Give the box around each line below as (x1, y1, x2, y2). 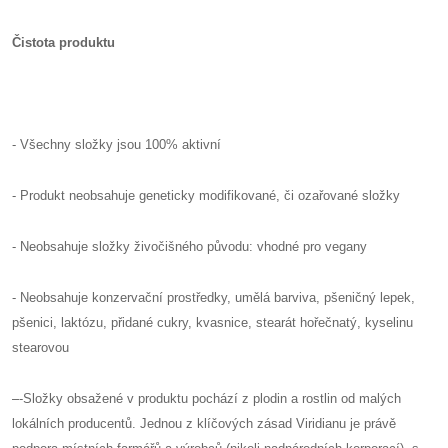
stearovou (12, 340, 69, 355)
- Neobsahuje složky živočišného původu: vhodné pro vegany (12, 239, 367, 254)
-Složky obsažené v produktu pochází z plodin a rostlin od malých (19, 391, 401, 406)
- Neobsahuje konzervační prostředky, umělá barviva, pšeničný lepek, (12, 290, 415, 305)
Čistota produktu (12, 35, 115, 50)
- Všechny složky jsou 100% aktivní (12, 137, 221, 152)
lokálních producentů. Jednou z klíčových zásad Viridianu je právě (12, 416, 396, 431)
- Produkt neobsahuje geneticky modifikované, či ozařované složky (12, 188, 400, 203)
